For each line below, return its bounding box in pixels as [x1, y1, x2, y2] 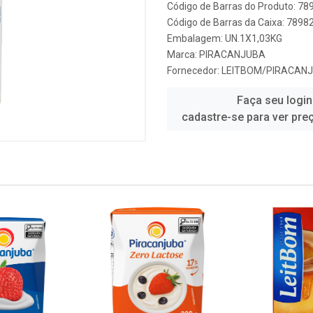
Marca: [167, 49, 199, 60]
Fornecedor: [167, 65, 221, 76]
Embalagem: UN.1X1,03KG [167, 33, 282, 44]
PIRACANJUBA [199, 49, 265, 60]
